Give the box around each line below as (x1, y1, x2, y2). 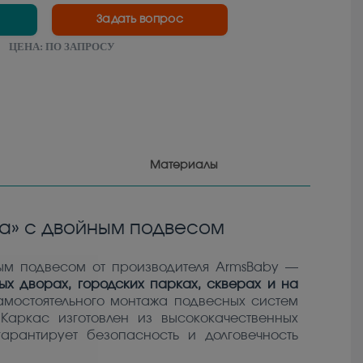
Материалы (150, 160, 219, 171)
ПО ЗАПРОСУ (45, 41, 115, 53)
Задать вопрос (96, 14, 183, 26)
